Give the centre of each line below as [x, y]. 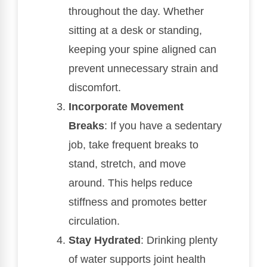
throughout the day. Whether [136, 11]
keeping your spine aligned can [142, 49]
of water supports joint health [137, 259]
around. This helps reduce [131, 183]
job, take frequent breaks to [133, 145]
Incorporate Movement [126, 107]
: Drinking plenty [179, 240]
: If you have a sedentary [163, 126]
